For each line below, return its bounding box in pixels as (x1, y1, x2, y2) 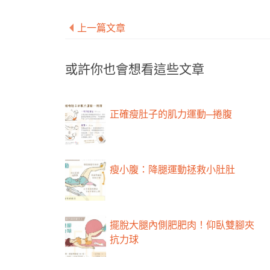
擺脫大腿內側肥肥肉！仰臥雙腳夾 (110, 218, 255, 232)
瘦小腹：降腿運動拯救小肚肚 (110, 162, 236, 177)
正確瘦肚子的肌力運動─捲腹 (110, 107, 233, 121)
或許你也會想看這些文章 (65, 59, 204, 77)
